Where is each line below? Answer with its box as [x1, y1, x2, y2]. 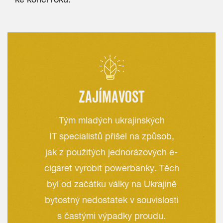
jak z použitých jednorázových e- [45, 147, 178, 157]
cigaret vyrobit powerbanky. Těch [44, 163, 179, 173]
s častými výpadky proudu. [57, 211, 166, 221]
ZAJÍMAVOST [78, 87, 145, 107]
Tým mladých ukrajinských [58, 115, 165, 125]
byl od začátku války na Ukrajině [46, 179, 177, 189]
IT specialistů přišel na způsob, [49, 131, 174, 141]
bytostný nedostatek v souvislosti [44, 195, 179, 205]
